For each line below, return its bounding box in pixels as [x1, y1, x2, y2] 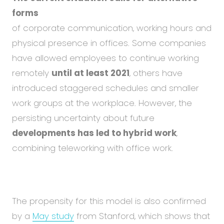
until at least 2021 [51, 66, 129, 79]
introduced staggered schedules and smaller [12, 81, 199, 94]
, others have [129, 66, 182, 79]
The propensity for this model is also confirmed [12, 194, 206, 207]
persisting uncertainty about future [12, 111, 154, 124]
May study [32, 209, 74, 222]
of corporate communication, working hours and [12, 21, 211, 34]
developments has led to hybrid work [12, 126, 176, 139]
